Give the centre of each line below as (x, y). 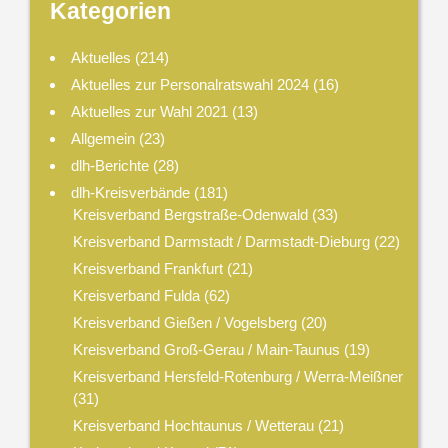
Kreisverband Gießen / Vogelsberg (184, 322)
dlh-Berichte (110, 165)
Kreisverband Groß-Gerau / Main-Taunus (206, 349)
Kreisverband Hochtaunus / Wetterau (193, 425)
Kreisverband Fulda (136, 295)
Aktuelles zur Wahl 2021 (150, 111)
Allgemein (103, 138)
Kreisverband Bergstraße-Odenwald (190, 214)
